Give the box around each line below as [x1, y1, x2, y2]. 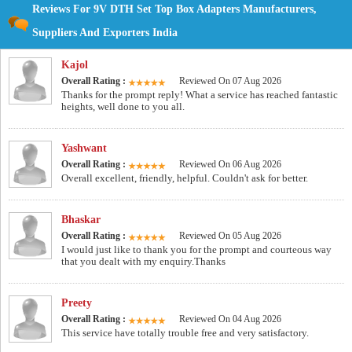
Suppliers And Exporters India [32, 27, 178, 39]
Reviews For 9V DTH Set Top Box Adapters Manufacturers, [32, 3, 317, 16]
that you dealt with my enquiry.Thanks [61, 255, 225, 268]
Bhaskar [61, 214, 101, 226]
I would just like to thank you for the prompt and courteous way [61, 244, 332, 256]
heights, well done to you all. [61, 101, 185, 113]
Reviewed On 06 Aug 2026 [179, 159, 281, 170]
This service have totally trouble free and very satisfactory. [61, 327, 309, 339]
